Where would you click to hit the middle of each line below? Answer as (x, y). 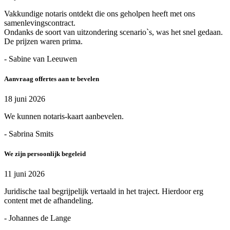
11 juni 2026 (24, 174)
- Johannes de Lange (37, 218)
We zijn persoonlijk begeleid (45, 154)
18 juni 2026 (25, 99)
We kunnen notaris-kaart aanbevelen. (64, 116)
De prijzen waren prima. (43, 41)
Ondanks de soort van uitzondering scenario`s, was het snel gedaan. (113, 32)
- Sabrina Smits (29, 133)
